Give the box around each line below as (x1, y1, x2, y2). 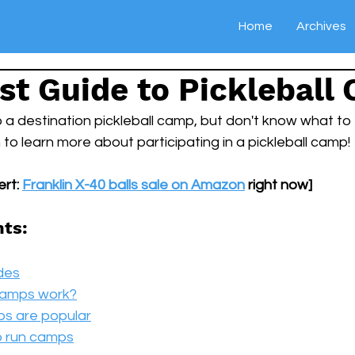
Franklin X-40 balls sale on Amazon (22, 177, 245, 193)
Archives (296, 20, 346, 32)
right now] (245, 177, 312, 193)
